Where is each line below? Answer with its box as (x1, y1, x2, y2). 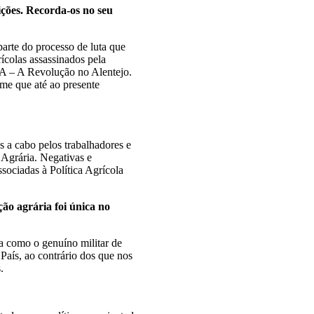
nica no (76, 200, 110, 212)
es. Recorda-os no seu (11, 4, 113, 16)
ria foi (39, 200, 69, 212)
